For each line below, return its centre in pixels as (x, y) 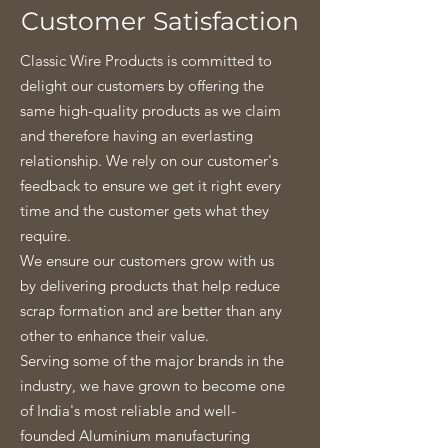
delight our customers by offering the (142, 85)
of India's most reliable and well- (128, 410)
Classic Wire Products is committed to (146, 60)
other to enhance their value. (114, 335)
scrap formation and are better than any (151, 310)
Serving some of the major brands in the (152, 360)
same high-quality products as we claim (150, 110)
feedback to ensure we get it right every (150, 185)
